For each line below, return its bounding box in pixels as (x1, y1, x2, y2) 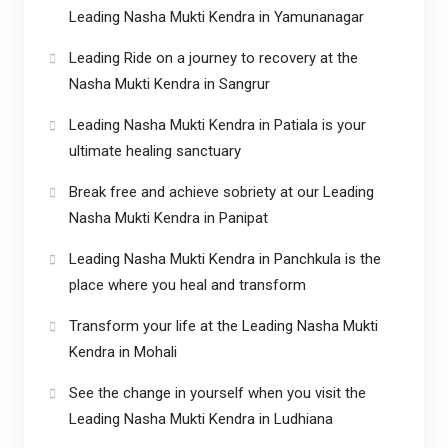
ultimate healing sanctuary (68, 141, 241, 160)
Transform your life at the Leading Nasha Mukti (68, 316, 378, 335)
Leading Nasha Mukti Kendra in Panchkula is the (68, 249, 381, 268)
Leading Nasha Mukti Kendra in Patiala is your (68, 115, 366, 134)
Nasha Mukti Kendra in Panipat (68, 208, 268, 227)
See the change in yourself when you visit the (68, 383, 366, 402)
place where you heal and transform (68, 275, 306, 294)
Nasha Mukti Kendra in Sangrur (68, 74, 274, 93)
